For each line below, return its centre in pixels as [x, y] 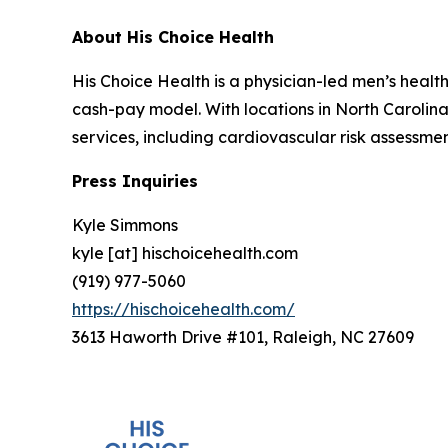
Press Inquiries [135, 180]
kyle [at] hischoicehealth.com [185, 252]
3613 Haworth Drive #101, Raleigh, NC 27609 [243, 336]
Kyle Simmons [125, 224]
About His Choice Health [173, 36]
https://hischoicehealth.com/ [183, 308]
